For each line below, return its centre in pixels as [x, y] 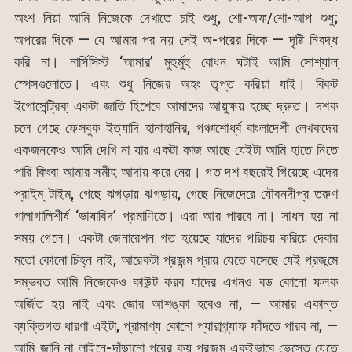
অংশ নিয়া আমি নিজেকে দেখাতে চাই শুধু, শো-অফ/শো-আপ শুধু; [176, 18]
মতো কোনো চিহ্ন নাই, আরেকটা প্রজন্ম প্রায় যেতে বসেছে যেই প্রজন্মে [176, 260]
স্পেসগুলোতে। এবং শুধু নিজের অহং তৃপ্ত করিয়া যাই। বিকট [176, 84]
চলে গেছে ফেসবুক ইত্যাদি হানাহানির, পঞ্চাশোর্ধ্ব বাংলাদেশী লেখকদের [176, 128]
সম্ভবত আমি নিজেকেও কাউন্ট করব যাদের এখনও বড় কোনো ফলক [176, 282]
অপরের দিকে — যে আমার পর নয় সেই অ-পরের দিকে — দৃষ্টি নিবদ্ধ [176, 40]
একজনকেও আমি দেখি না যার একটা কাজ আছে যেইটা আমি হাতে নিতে [176, 150]
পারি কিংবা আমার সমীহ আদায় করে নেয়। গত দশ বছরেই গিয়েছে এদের [176, 172]
